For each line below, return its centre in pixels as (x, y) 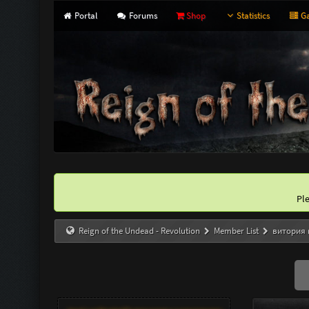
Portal (85, 16)
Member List (237, 231)
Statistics (253, 16)
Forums (142, 16)
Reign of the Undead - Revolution (139, 231)
